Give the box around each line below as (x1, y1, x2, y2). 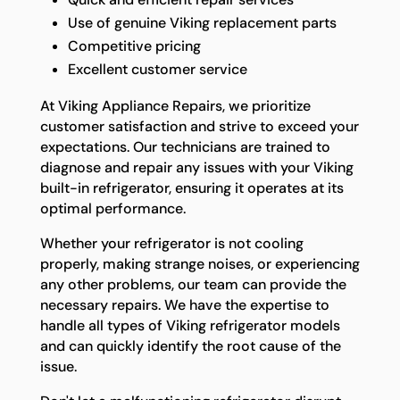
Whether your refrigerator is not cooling (39, 233, 304, 253)
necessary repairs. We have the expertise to (39, 295, 329, 314)
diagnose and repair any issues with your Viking (39, 157, 354, 177)
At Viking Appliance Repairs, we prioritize (39, 96, 311, 115)
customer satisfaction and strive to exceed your (39, 116, 359, 136)
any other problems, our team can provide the (39, 274, 346, 294)
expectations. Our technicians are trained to (39, 137, 330, 156)
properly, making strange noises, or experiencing (39, 254, 360, 273)
